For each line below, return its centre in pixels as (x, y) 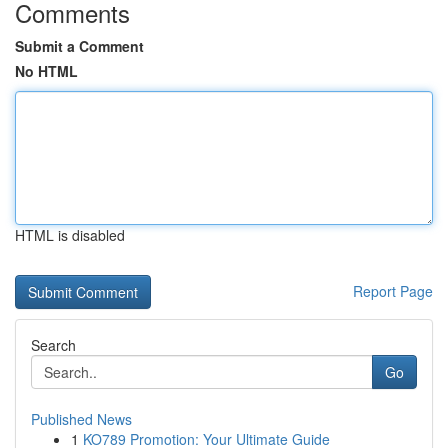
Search (53, 345)
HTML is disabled (70, 235)
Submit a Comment (79, 46)
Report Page (393, 291)
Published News (81, 419)
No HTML (46, 71)
